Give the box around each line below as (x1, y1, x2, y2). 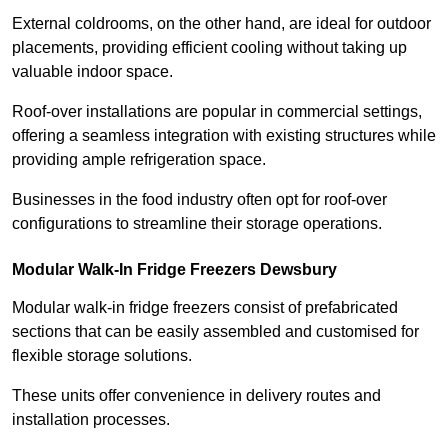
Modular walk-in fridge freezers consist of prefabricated (12, 298, 398, 316)
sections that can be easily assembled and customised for (12, 322, 419, 340)
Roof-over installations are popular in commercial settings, (12, 102, 422, 120)
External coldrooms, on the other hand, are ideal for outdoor (12, 14, 431, 32)
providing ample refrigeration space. (12, 150, 270, 168)
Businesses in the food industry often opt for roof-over (12, 190, 387, 208)
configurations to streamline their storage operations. (12, 214, 382, 232)
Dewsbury (256, 260, 337, 278)
